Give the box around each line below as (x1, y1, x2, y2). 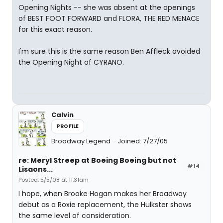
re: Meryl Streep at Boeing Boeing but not (18, 155, 176, 165)
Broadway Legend (51, 136, 112, 146)
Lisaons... (18, 164, 53, 174)
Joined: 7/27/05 (117, 136, 168, 146)
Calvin (51, 110, 74, 119)
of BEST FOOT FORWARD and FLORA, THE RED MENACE (18, 13, 200, 23)
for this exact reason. (18, 24, 92, 34)
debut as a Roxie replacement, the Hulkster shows (18, 200, 192, 210)
